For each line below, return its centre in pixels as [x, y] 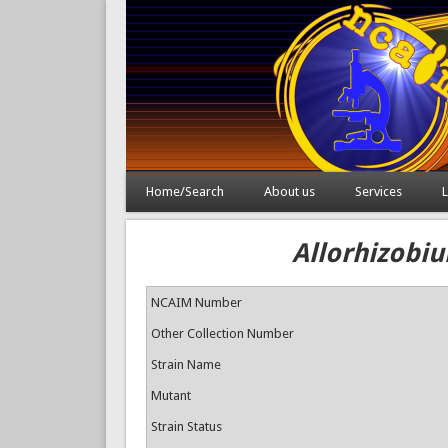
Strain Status [186, 426]
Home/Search [184, 191]
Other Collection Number [222, 333]
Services [378, 191]
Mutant [170, 395]
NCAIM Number [196, 302]
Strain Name [185, 364]
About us [289, 191]
